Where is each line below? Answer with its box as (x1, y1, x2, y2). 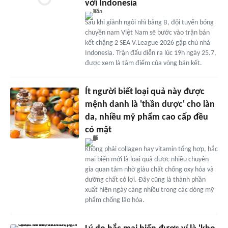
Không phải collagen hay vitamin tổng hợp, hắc (84, 145, 218, 153)
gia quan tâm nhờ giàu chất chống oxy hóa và (84, 165, 214, 174)
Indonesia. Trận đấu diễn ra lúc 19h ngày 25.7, (84, 49, 216, 57)
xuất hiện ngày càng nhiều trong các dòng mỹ (84, 186, 214, 194)
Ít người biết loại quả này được (84, 87, 205, 97)
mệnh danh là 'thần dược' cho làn (84, 99, 215, 109)
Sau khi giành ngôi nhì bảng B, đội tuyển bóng (84, 18, 214, 26)
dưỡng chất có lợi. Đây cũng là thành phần (84, 176, 206, 184)
